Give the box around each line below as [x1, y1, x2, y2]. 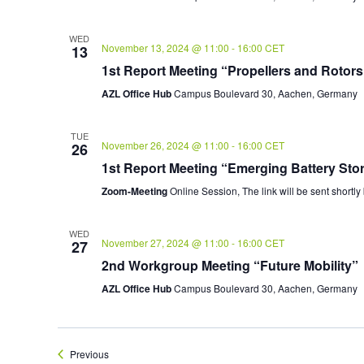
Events [107, 345, 138, 360]
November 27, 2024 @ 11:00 [101, 235, 229, 249]
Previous [69, 346, 109, 361]
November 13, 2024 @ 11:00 [101, 40, 229, 54]
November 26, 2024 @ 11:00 [101, 137, 229, 152]
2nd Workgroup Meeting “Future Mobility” [101, 255, 358, 275]
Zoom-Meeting [101, 183, 170, 198]
